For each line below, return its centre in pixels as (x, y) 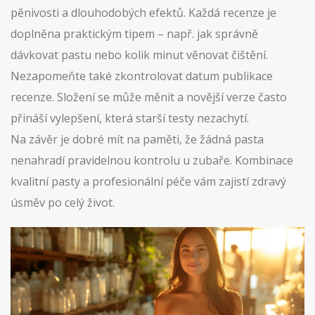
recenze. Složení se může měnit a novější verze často (149, 97)
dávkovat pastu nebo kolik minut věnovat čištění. (139, 55)
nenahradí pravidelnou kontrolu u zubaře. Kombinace (152, 160)
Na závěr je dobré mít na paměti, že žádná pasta (137, 139)
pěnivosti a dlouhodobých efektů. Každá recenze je (143, 13)
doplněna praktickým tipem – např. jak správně (134, 34)
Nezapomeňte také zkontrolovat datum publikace (142, 76)
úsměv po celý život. (63, 202)
